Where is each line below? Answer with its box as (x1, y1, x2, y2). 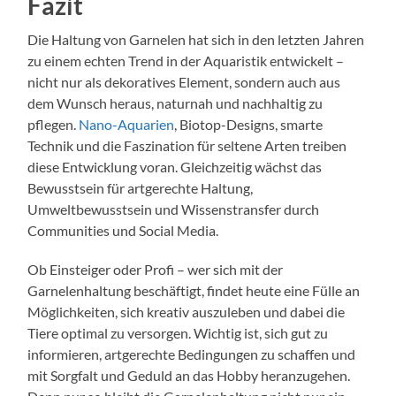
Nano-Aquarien (79, 115, 175, 133)
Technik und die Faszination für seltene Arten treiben (27, 136, 347, 154)
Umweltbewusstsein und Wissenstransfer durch (27, 200, 320, 217)
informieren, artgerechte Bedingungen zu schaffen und (27, 345, 356, 362)
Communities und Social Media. (27, 221, 219, 239)
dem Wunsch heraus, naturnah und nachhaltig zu (27, 94, 324, 111)
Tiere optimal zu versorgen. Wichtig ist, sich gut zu (27, 324, 329, 341)
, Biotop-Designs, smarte (174, 115, 324, 133)
